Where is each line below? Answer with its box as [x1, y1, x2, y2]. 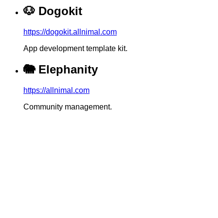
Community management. [23, 103, 112, 111]
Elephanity [38, 63, 98, 76]
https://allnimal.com [23, 86, 90, 95]
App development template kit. [23, 44, 127, 53]
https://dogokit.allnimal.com [23, 28, 117, 36]
